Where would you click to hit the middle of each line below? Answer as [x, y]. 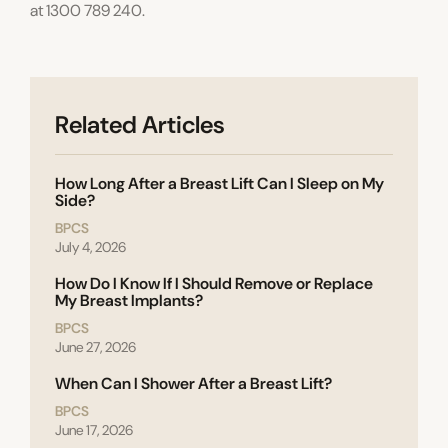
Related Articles [140, 125]
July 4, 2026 [90, 247]
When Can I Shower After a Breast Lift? [193, 384]
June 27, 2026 [95, 347]
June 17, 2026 [94, 430]
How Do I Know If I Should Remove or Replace [214, 284]
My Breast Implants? [129, 301]
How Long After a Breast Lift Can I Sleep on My [219, 184]
